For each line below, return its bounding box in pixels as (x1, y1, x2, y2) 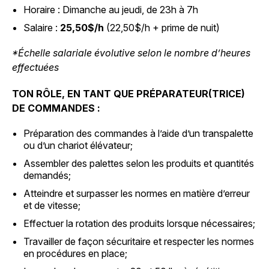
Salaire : (23, 22, 61, 34)
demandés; (23, 169, 71, 181)
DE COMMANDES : (12, 102, 100, 114)
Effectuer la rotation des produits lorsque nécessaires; (23, 217, 256, 229)
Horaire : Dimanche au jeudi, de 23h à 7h (23, 4, 199, 16)
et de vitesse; (23, 199, 81, 211)
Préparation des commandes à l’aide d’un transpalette (23, 127, 254, 139)
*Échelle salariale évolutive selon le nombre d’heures (12, 47, 250, 59)
